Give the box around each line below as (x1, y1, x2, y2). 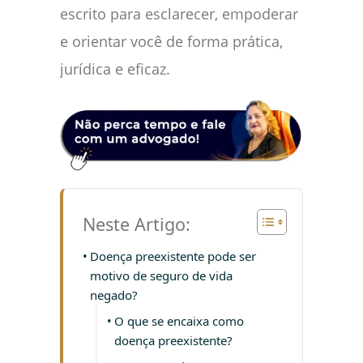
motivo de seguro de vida (90, 267, 233, 284)
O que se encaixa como (114, 312, 244, 329)
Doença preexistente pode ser (90, 247, 256, 264)
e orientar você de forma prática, (60, 32, 283, 52)
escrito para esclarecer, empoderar (60, 4, 298, 24)
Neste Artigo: (83, 211, 190, 236)
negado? (90, 286, 138, 303)
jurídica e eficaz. (60, 59, 170, 79)
